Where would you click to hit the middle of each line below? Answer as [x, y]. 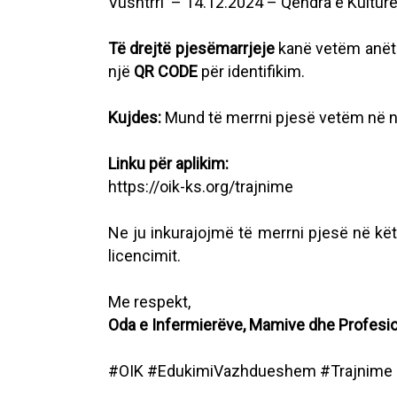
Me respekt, [149, 302]
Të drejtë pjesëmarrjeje [191, 48]
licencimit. [144, 256]
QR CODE [166, 71]
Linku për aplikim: [168, 163]
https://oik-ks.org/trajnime [201, 187]
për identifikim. [251, 71]
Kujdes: [135, 117]
